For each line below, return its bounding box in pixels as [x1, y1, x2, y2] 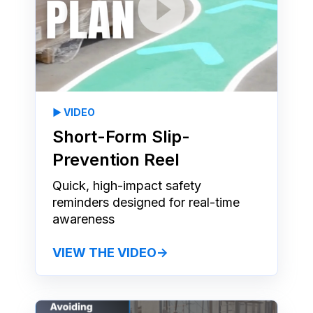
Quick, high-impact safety [52, 177, 201, 193]
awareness [52, 211, 115, 226]
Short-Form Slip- [52, 126, 190, 147]
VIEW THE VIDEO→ [52, 245, 168, 260]
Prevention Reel [52, 149, 180, 170]
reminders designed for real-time [52, 194, 240, 210]
